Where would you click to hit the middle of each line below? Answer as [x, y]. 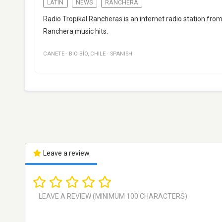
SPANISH [121, 54]
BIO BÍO [78, 54]
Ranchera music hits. [76, 31]
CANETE [54, 54]
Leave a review [65, 153]
